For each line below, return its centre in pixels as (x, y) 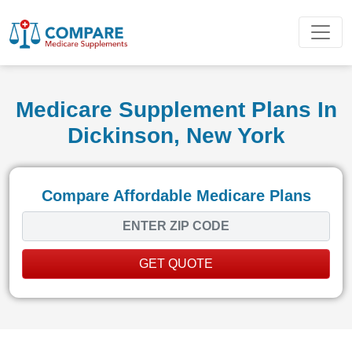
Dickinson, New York (176, 135)
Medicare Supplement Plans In (176, 109)
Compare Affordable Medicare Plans (176, 195)
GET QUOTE (176, 263)
